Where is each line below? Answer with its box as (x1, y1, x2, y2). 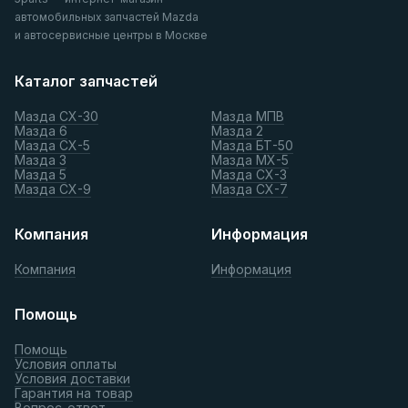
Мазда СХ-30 (15, 107, 98, 124)
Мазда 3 (15, 151, 66, 168)
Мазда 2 (211, 122, 263, 138)
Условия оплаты (15, 355, 117, 372)
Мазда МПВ (211, 107, 284, 124)
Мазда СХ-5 (15, 137, 90, 153)
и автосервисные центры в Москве (15, 27, 208, 42)
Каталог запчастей (15, 71, 158, 90)
